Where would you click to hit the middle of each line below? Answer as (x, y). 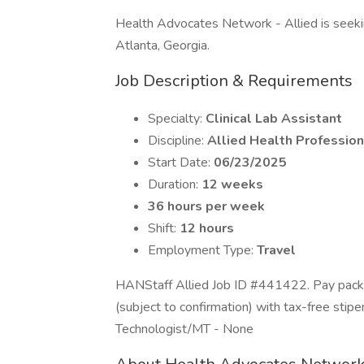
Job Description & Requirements (234, 81)
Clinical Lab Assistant (274, 119)
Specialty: (177, 119)
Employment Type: (202, 250)
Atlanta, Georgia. (162, 45)
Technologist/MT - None (184, 329)
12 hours (207, 228)
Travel (276, 250)
